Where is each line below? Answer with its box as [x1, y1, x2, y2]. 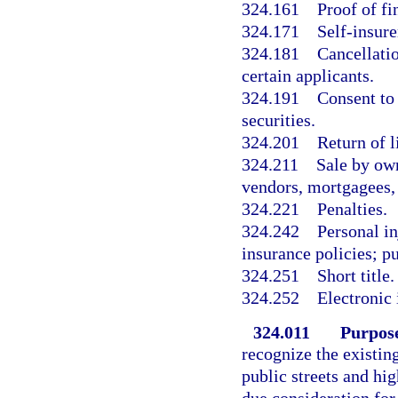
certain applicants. [242, 66, 374, 86]
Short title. [317, 266, 394, 286]
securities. [242, 110, 315, 131]
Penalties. [317, 199, 387, 219]
